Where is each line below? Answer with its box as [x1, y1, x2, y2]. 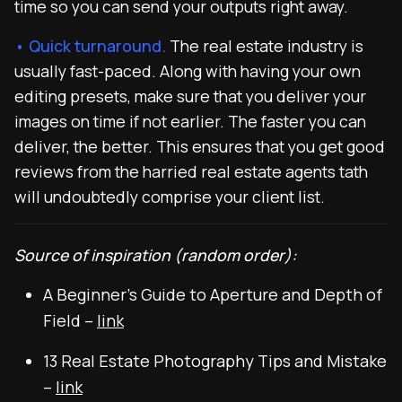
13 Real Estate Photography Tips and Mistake [43, 350, 387, 371]
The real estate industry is [170, 35, 363, 57]
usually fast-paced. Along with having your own [14, 60, 361, 82]
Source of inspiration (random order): [14, 244, 297, 266]
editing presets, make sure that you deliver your [14, 85, 366, 107]
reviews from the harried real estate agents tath [14, 161, 368, 182]
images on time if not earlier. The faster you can [14, 110, 366, 132]
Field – [43, 310, 97, 331]
